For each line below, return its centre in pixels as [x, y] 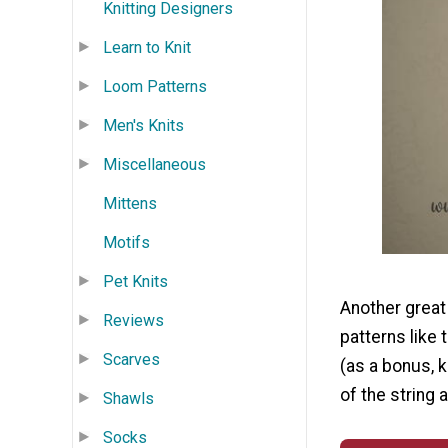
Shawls [128, 398]
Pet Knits [135, 281]
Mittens [130, 203]
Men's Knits [143, 125]
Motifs [126, 242]
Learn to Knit [147, 47]
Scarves [131, 359]
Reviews [133, 320]
